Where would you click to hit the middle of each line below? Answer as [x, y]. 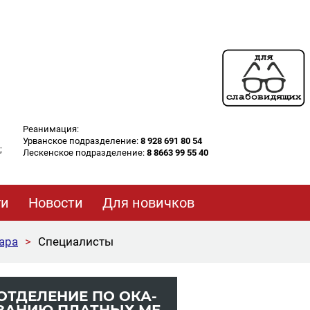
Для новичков [148, 203]
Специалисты [76, 241]
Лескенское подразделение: [85, 153]
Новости [56, 203]
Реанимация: [51, 129]
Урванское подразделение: [82, 141]
